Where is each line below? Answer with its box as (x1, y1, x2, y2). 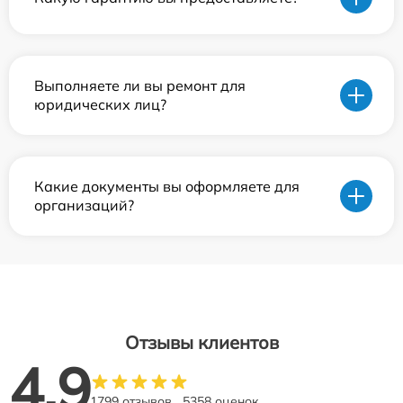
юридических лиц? (34, 95, 166, 114)
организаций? (34, 196, 134, 215)
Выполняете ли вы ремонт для (34, 76, 246, 95)
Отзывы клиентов (124, 331, 279, 354)
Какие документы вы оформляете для (34, 177, 300, 196)
